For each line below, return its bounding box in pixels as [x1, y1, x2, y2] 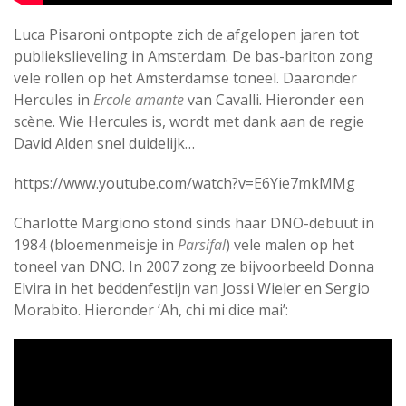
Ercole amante [93, 89, 184, 110]
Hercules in [14, 89, 93, 110]
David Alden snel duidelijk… [14, 132, 195, 153]
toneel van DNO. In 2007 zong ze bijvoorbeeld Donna [14, 256, 374, 276]
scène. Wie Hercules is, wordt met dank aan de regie [14, 111, 364, 131]
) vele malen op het [226, 234, 354, 255]
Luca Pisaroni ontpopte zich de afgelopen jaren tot [14, 24, 359, 44]
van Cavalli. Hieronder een [184, 89, 364, 110]
